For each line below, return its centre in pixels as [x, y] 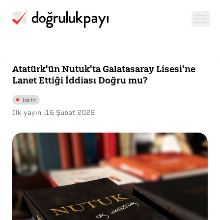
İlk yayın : [29, 113]
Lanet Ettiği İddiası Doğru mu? [80, 80]
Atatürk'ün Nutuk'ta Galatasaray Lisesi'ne [104, 69]
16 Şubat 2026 [70, 113]
